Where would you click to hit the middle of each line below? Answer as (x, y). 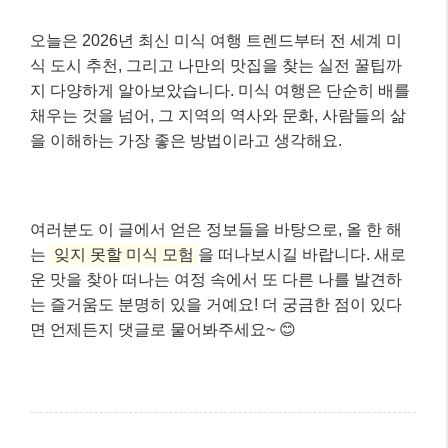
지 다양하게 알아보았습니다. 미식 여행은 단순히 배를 (220, 90)
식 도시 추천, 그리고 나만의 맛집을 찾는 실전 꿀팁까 (216, 65)
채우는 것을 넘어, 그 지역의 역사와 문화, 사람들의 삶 (218, 115)
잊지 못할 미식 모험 (124, 254)
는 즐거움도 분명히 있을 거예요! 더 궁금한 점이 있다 (216, 304)
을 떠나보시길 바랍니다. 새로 (302, 254)
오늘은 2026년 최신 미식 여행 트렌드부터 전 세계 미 (216, 40)
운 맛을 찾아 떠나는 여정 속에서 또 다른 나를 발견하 (216, 279)
